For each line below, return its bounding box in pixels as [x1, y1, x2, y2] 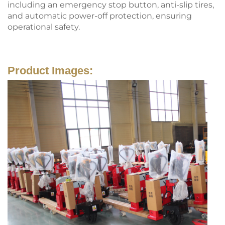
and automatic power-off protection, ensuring [8, 11, 192, 21]
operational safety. [8, 22, 80, 32]
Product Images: [8, 64, 93, 77]
